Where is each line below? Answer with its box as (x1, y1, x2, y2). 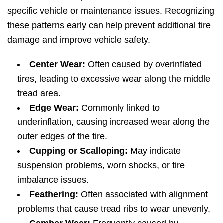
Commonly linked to (79, 102, 160, 112)
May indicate (128, 145, 181, 156)
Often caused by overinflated (85, 59, 202, 69)
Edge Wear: (29, 102, 79, 112)
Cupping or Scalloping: (29, 145, 128, 156)
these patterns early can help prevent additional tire (7, 20, 211, 30)
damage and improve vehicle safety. (7, 34, 150, 45)
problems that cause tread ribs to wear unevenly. (17, 203, 210, 214)
